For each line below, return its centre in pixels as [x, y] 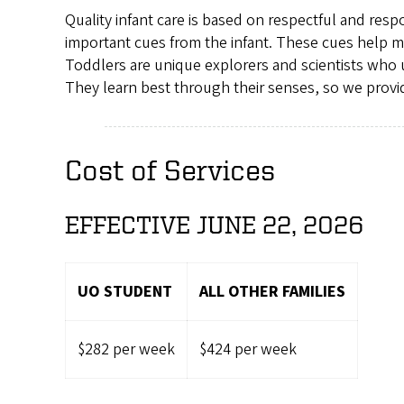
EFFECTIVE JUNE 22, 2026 [214, 225]
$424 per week [248, 349]
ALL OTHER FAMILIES [272, 291]
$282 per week [126, 349]
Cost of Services [170, 170]
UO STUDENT [124, 291]
